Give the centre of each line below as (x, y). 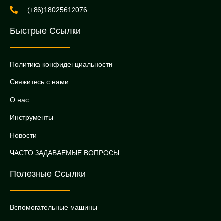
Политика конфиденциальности (61, 64)
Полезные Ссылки (48, 173)
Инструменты (32, 117)
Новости (23, 135)
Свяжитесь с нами (39, 82)
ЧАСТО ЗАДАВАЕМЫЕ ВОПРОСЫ (65, 153)
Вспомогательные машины (54, 207)
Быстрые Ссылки (45, 30)
